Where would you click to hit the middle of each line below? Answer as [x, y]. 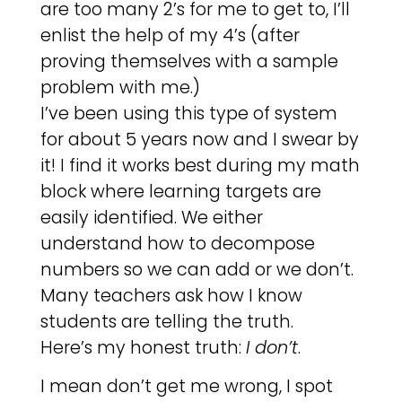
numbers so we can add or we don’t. [197, 269]
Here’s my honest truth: [143, 347]
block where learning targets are [180, 191]
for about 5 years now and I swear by [199, 139]
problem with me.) [120, 87]
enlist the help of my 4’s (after [170, 35]
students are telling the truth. [166, 321]
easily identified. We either [151, 217]
